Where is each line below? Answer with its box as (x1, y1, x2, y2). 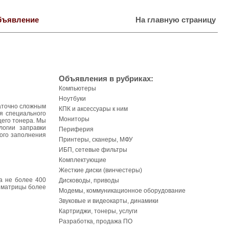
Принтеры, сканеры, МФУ (59, 136, 133, 143)
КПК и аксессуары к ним (59, 105, 128, 112)
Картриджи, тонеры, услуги (59, 208, 138, 215)
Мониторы (59, 116, 89, 123)
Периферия (59, 126, 94, 133)
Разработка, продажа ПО (59, 218, 132, 225)
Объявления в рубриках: (59, 75, 153, 83)
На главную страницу (135, 16, 216, 24)
